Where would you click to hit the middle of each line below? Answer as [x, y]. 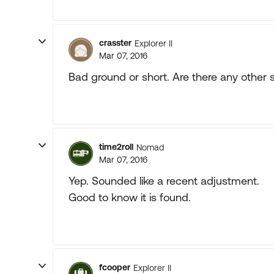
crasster [115, 43]
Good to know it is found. [130, 197]
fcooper [115, 267]
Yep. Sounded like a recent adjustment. [164, 181]
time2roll [116, 147]
